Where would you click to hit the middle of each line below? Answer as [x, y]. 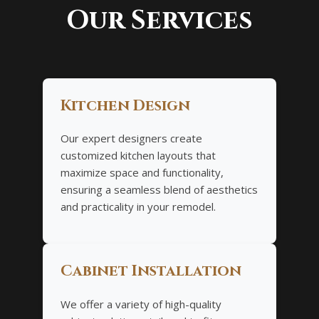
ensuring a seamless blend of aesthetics [159, 190]
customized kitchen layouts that [138, 156]
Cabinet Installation [151, 272]
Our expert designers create [131, 138]
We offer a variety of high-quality [141, 304]
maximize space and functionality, [142, 173]
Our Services [159, 20]
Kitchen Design [125, 106]
